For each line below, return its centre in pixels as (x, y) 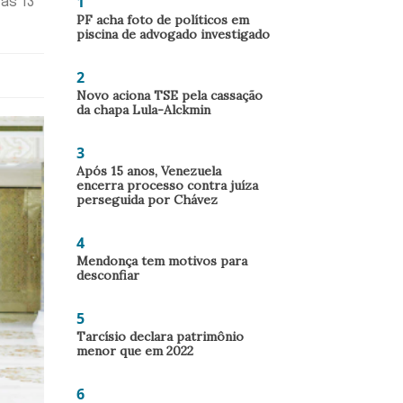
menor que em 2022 (135, 351)
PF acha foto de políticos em (163, 20)
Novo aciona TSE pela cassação (170, 95)
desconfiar (108, 275)
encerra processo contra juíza (167, 185)
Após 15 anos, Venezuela (149, 171)
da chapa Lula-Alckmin (143, 110)
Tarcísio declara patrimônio (160, 336)
